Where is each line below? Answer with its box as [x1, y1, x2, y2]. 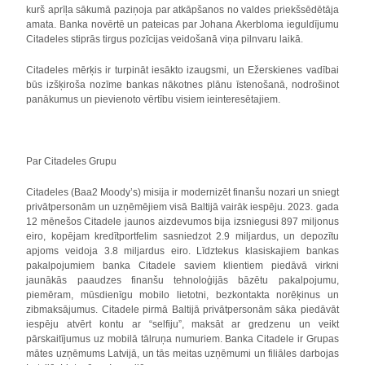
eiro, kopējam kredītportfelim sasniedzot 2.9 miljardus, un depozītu [26, 231, 339, 242]
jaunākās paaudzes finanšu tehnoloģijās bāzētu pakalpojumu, [26, 275, 339, 286]
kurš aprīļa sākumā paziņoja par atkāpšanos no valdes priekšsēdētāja [26, 4, 339, 15]
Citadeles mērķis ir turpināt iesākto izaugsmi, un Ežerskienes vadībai [26, 64, 339, 76]
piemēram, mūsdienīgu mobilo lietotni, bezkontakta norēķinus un [26, 289, 339, 301]
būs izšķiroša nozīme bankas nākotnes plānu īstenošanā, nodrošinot [26, 79, 339, 90]
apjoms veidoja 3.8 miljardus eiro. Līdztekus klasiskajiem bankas [26, 245, 339, 257]
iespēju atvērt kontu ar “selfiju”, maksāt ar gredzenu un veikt [26, 319, 339, 330]
